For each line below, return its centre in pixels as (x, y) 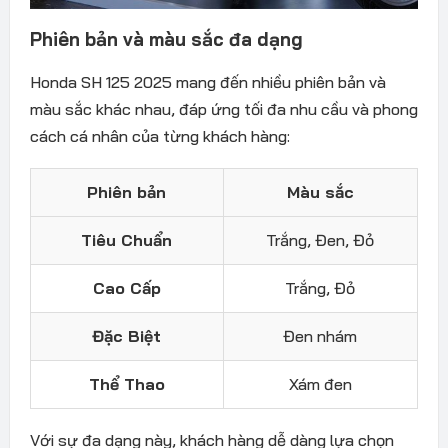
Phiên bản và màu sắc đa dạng (166, 38)
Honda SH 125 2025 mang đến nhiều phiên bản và (207, 81)
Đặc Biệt (127, 335)
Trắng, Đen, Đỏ (320, 239)
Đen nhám (320, 335)
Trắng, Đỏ (320, 287)
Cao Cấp (126, 287)
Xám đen (320, 383)
